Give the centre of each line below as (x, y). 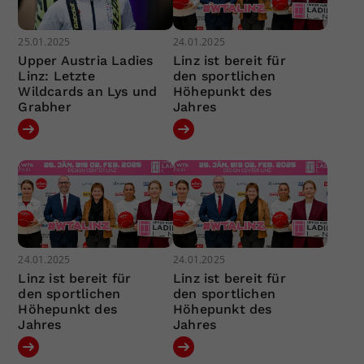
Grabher (45, 107)
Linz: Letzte (56, 76)
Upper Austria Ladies (86, 61)
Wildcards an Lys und (88, 92)
